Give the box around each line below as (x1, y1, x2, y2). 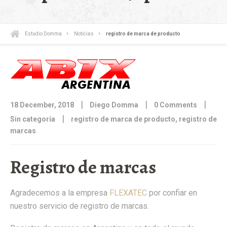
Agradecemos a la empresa (10, 188, 109, 198)
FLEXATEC (109, 188, 147, 198)
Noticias (74, 30, 94, 36)
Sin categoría (10, 115, 55, 124)
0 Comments (154, 101, 197, 109)
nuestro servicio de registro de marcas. (10, 201, 149, 211)
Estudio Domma (25, 30, 62, 36)
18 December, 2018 (10, 101, 74, 109)
